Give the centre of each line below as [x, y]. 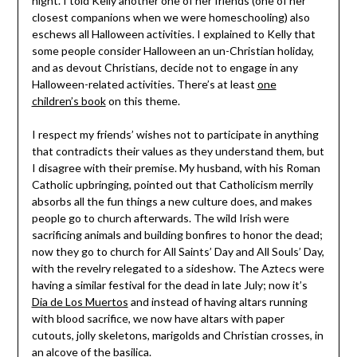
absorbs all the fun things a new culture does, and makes [172, 202]
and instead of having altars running [218, 302]
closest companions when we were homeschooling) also [171, 18]
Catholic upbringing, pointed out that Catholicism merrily [172, 185]
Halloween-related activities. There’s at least [144, 84]
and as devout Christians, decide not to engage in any [165, 68]
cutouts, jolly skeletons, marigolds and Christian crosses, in [177, 335]
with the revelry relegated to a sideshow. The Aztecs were [178, 269]
